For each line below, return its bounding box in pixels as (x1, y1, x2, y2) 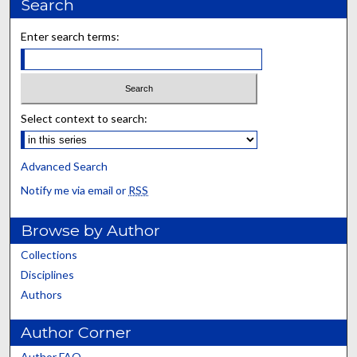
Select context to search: (21, 111, 148, 125)
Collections (21, 247, 78, 261)
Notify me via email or (21, 182, 129, 197)
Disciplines (21, 267, 75, 281)
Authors (21, 287, 63, 301)
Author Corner (21, 322, 132, 342)
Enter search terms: (21, 29, 120, 44)
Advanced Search (21, 159, 108, 173)
